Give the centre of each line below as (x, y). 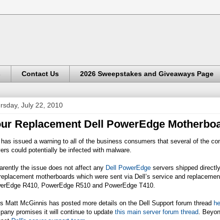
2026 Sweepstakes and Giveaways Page (147, 74)
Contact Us (40, 74)
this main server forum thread (157, 212)
